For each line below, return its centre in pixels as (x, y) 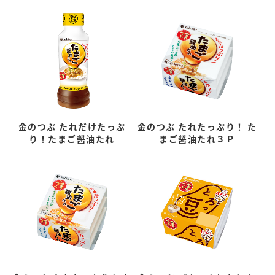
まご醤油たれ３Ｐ (197, 139)
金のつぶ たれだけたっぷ (72, 126)
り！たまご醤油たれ (72, 139)
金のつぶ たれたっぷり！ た (197, 126)
